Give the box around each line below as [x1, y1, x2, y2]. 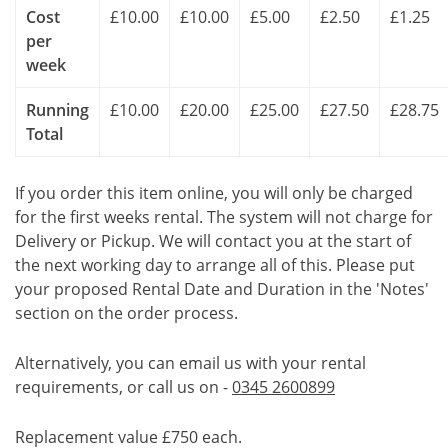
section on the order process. [15, 302, 238, 324]
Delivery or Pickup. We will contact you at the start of [15, 230, 411, 252]
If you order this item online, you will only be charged [15, 182, 413, 204]
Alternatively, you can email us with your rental [15, 352, 366, 374]
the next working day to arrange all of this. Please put [15, 254, 415, 276]
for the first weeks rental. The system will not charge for [15, 206, 433, 228]
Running [26, 99, 89, 121]
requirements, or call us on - [15, 376, 232, 398]
